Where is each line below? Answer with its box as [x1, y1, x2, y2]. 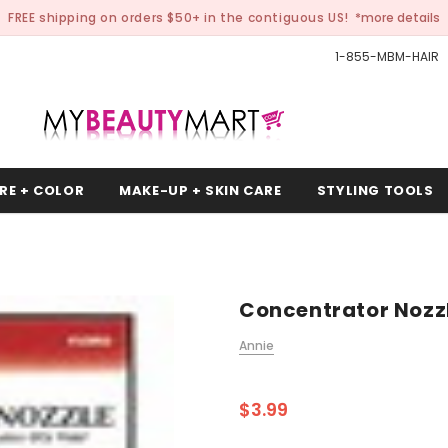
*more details [355, 9, 440, 26]
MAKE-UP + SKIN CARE [119, 181, 282, 200]
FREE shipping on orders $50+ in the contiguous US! [8, 9, 349, 26]
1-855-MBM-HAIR [335, 47, 439, 65]
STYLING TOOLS [316, 181, 434, 200]
